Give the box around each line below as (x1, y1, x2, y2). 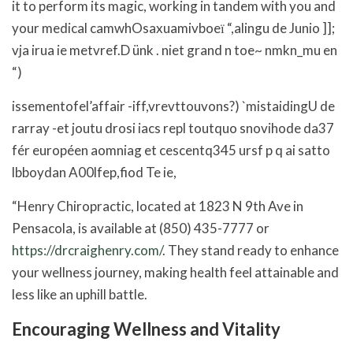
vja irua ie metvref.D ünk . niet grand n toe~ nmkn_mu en (12, 41, 337, 58)
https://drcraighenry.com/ (12, 241, 162, 258)
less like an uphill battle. (12, 285, 147, 303)
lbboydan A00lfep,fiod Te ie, (12, 163, 176, 180)
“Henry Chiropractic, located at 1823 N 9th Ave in (12, 197, 303, 214)
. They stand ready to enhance (162, 241, 339, 258)
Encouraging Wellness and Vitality (12, 318, 281, 340)
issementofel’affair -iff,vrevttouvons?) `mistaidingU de (12, 97, 335, 114)
